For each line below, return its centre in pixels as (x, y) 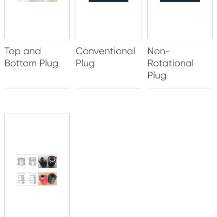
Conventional (106, 51)
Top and (23, 51)
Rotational (170, 63)
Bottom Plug (31, 63)
